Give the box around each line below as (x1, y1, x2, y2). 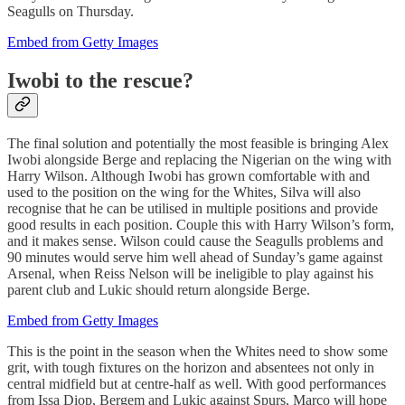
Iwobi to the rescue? (7, 68, 193, 92)
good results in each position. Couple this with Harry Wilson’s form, (7, 216, 394, 232)
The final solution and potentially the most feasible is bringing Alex (7, 135, 389, 151)
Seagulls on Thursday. (7, 3, 134, 19)
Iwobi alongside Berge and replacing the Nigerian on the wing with (7, 151, 391, 167)
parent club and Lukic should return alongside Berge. (7, 281, 310, 297)
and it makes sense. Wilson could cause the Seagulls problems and (7, 232, 383, 249)
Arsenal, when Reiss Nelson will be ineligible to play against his (7, 265, 373, 281)
